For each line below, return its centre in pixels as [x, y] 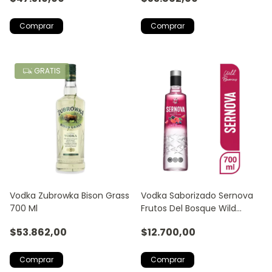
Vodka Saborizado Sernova [197, 195]
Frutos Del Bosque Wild [189, 208]
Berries [155, 221]
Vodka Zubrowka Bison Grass [70, 195]
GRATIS [46, 70]
